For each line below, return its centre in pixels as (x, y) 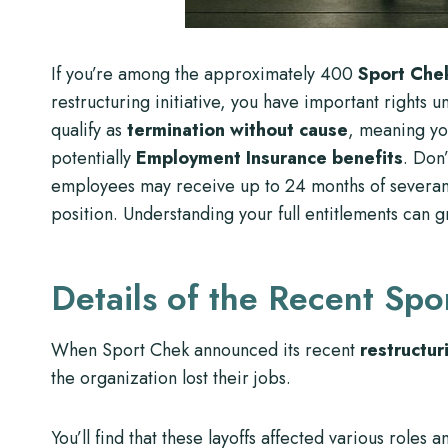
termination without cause (237, 130)
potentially (93, 158)
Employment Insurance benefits (269, 158)
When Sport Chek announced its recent (205, 350)
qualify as (89, 130)
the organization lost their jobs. (171, 378)
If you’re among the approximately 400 (204, 74)
